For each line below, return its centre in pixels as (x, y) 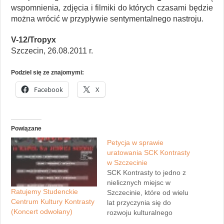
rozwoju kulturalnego (139, 212)
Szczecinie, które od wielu (147, 192)
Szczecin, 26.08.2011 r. (52, 50)
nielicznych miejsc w (138, 182)
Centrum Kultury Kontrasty (53, 201)
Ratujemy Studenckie (45, 191)
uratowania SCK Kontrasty (148, 152)
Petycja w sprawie (135, 142)
